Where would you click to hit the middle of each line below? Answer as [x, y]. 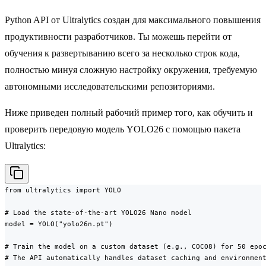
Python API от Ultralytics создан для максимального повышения [133, 20]
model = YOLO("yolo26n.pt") [59, 224]
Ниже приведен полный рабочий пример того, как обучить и [129, 113]
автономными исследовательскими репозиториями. [110, 87]
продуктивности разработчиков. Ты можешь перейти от [118, 37]
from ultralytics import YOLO [63, 190]
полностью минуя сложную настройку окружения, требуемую [131, 70]
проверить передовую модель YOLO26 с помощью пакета [123, 129]
